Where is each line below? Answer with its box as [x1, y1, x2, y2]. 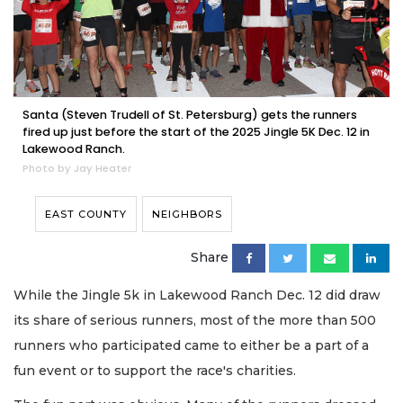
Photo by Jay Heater [22, 160, 131, 175]
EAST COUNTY [45, 207, 127, 220]
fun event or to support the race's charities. [13, 362, 296, 379]
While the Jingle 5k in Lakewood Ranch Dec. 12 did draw [13, 286, 381, 303]
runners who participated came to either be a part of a [13, 336, 369, 354]
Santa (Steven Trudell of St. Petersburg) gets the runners [22, 106, 357, 122]
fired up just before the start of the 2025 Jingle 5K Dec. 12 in [22, 123, 370, 139]
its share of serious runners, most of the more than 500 [13, 311, 376, 328]
